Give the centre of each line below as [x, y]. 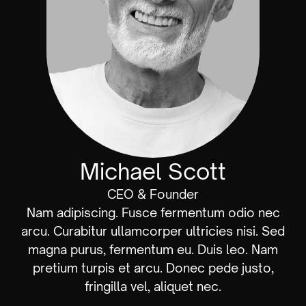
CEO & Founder [153, 194]
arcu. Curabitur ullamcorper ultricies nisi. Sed [153, 231]
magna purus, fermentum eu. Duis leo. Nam [153, 250]
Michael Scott [153, 172]
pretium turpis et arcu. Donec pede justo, [153, 268]
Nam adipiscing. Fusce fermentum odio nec [153, 213]
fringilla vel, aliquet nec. [153, 287]
